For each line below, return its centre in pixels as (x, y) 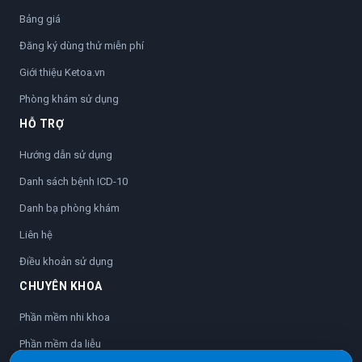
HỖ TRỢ (42, 124)
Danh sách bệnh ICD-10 (74, 182)
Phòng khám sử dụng (69, 99)
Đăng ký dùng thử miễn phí (82, 46)
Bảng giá (40, 19)
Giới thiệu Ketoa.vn (62, 73)
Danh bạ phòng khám (69, 208)
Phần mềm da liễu (60, 344)
